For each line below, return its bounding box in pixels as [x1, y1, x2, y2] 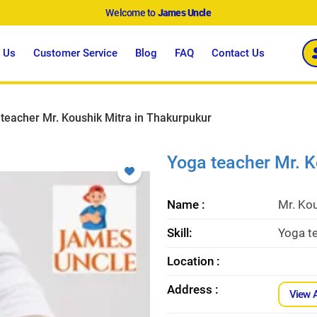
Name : [167, 197, 205, 212]
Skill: [167, 225, 192, 240]
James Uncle [157, 7, 212, 18]
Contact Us [212, 46, 265, 59]
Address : [167, 282, 219, 296]
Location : [167, 253, 220, 268]
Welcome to [105, 7, 158, 18]
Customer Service [33, 46, 118, 59]
